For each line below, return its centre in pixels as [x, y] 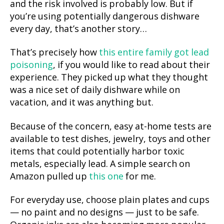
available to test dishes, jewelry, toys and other [110, 139]
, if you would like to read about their [131, 65]
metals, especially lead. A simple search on [100, 164]
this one [106, 176]
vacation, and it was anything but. [82, 103]
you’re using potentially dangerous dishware [105, 16]
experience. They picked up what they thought [109, 78]
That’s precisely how [54, 53]
